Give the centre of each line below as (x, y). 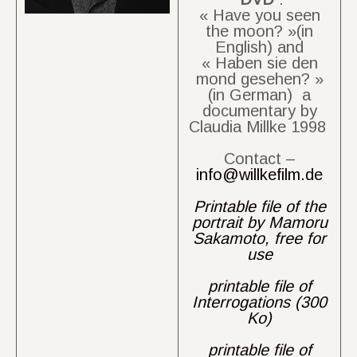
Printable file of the (259, 206)
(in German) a (259, 95)
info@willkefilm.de (259, 175)
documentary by (259, 111)
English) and (259, 47)
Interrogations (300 (259, 302)
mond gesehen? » (259, 79)
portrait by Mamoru (259, 222)
